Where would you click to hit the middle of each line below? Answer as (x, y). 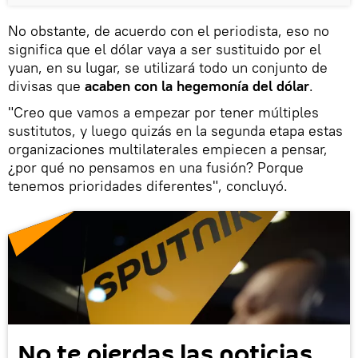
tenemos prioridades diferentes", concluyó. (148, 185)
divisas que (46, 86)
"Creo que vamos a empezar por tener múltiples (163, 112)
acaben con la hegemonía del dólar (197, 86)
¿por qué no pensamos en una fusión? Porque (156, 167)
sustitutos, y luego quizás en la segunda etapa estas (175, 130)
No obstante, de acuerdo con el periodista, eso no (169, 30)
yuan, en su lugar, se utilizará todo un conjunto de (168, 67)
